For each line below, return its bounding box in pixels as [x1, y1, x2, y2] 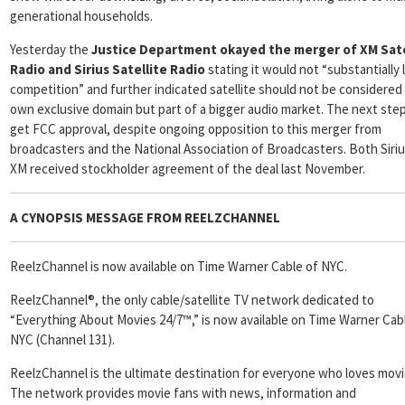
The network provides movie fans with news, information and [10, 384, 356, 401]
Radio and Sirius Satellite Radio [10, 61, 205, 78]
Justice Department [91, 41, 217, 58]
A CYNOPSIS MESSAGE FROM [10, 209, 184, 226]
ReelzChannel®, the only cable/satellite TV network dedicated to [10, 291, 374, 308]
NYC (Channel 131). [10, 331, 115, 348]
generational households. [10, 7, 153, 24]
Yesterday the [10, 41, 91, 58]
